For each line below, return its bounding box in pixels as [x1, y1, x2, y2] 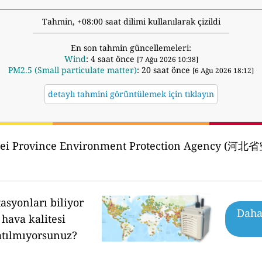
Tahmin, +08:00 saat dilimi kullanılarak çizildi [42, 16, 220, 27]
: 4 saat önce [85, 53, 137, 65]
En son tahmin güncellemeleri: [71, 42, 191, 54]
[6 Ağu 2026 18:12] [192, 65, 254, 76]
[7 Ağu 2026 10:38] [136, 54, 198, 65]
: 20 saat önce [137, 64, 192, 76]
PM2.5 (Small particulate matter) [8, 64, 137, 76]
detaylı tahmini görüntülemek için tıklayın [48, 88, 214, 100]
